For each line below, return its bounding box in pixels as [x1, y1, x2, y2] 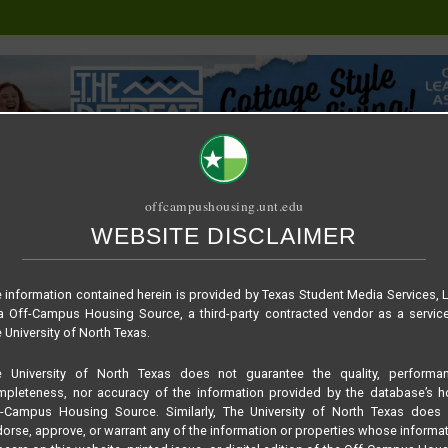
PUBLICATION [60, 269, 140, 287]
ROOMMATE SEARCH [297, 269, 421, 287]
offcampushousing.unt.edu [144, 196, 304, 215]
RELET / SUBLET [171, 269, 265, 287]
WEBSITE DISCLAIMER [90, 223, 357, 249]
